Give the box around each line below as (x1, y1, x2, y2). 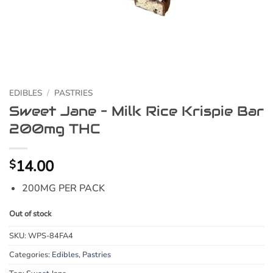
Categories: (9, 249, 52, 261)
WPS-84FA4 (28, 230, 73, 242)
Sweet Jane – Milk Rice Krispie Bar (9, 102, 264, 119)
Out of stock (9, 208, 52, 219)
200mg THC (9, 119, 100, 137)
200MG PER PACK (21, 181, 105, 195)
